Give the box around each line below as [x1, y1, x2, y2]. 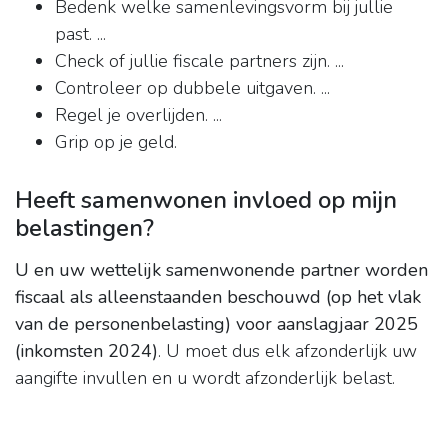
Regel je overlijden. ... [55, 103, 222, 128]
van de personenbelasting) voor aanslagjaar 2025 [15, 312, 418, 337]
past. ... [55, 22, 106, 47]
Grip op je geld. [55, 130, 177, 155]
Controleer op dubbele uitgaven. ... [55, 76, 330, 101]
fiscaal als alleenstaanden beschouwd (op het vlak [15, 285, 421, 310]
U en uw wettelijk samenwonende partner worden [15, 258, 428, 283]
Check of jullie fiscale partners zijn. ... [55, 49, 344, 74]
